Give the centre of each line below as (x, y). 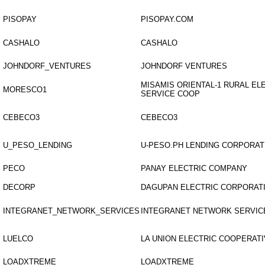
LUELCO (18, 239)
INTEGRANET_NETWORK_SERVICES (71, 211)
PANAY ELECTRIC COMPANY (194, 168)
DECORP (19, 187)
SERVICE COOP (170, 94)
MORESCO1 (25, 90)
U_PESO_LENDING (38, 145)
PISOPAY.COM (167, 19)
